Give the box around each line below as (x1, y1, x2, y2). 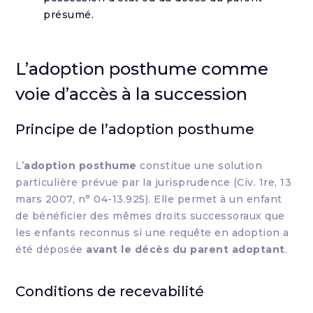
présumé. (43, 8, 94, 21)
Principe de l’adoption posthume (15, 121, 255, 138)
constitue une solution (136, 159, 263, 172)
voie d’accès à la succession (15, 84, 248, 104)
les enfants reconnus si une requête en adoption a (15, 226, 289, 239)
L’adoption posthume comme (15, 59, 269, 79)
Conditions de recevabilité (15, 283, 205, 300)
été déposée (15, 243, 87, 256)
